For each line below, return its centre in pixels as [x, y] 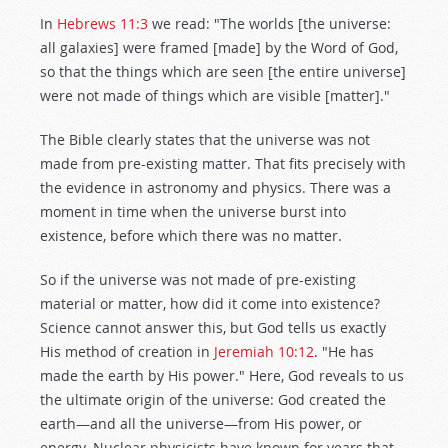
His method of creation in [127, 351]
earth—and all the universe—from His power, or [201, 423]
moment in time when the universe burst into [193, 211]
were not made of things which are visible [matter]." [215, 95]
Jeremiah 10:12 [264, 351]
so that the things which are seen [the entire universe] [223, 71]
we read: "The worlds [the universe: [269, 23]
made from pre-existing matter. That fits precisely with [223, 163]
